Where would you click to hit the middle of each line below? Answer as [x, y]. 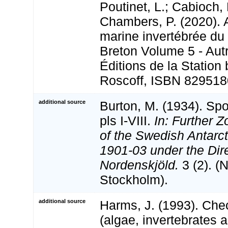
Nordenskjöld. [139, 165]
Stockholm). [134, 180]
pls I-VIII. [127, 121]
